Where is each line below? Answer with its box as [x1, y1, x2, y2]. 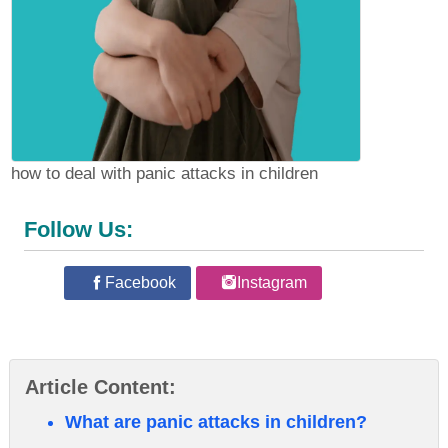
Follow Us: [24, 217, 133, 242]
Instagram [237, 274, 307, 291]
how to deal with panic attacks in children [11, 164, 318, 183]
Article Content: [25, 376, 176, 398]
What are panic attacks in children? [65, 412, 367, 432]
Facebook [105, 274, 176, 291]
